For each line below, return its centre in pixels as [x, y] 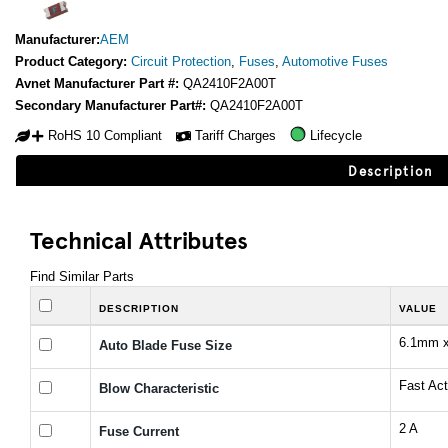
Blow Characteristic [159, 389]
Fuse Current [139, 432]
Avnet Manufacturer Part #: [99, 84]
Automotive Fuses [335, 62]
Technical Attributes [139, 239]
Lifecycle [336, 135]
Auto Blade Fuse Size [165, 346]
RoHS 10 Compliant [105, 135]
